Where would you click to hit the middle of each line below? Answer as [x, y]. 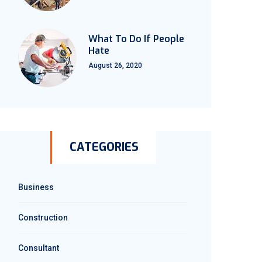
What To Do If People [136, 39]
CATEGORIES [104, 147]
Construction [43, 218]
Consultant [39, 248]
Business [36, 187]
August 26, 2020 [115, 65]
